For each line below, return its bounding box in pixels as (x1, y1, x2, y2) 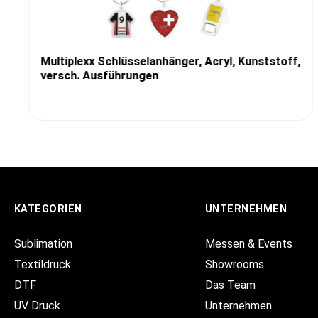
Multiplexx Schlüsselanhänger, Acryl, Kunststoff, (40, 54, 300, 68)
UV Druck (14, 299, 60, 312)
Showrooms (204, 258, 264, 271)
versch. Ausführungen (40, 68, 158, 82)
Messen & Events (204, 237, 292, 251)
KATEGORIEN (14, 203, 82, 215)
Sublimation (14, 237, 72, 251)
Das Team (204, 278, 256, 292)
